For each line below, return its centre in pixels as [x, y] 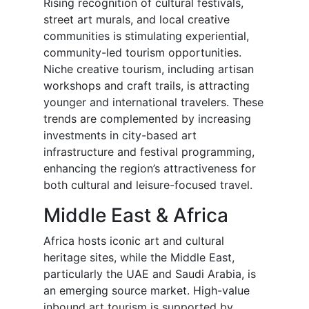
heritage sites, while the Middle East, [139, 258]
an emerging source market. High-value [147, 291]
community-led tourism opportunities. [142, 53]
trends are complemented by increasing [147, 119]
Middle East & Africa [136, 216]
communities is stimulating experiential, [146, 36]
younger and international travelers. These [153, 102]
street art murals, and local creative [137, 20]
